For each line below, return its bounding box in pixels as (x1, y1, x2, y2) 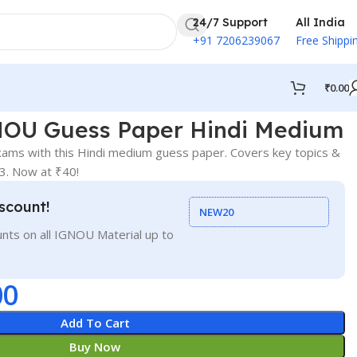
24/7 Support (193, 14, 268, 29)
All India (296, 14, 345, 29)
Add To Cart (60, 314, 130, 331)
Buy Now (69, 338, 121, 355)
